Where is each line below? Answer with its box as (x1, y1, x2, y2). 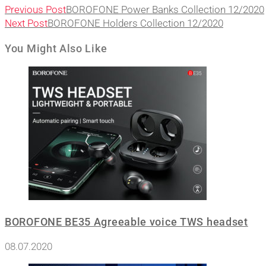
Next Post (5, 17, 47, 30)
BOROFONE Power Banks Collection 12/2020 (66, 4, 264, 16)
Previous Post (5, 4, 66, 16)
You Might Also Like (5, 42, 107, 55)
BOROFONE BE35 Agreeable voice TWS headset (5, 216, 248, 229)
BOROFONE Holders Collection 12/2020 (47, 17, 223, 30)
